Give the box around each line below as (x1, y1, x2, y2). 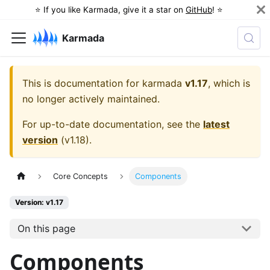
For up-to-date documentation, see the (22, 118, 203, 130)
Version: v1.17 (15, 198, 63, 207)
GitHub (186, 5, 212, 14)
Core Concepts (53, 172, 108, 181)
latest (203, 118, 230, 130)
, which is (208, 77, 250, 89)
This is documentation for (22, 77, 142, 89)
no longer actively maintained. (22, 93, 160, 105)
